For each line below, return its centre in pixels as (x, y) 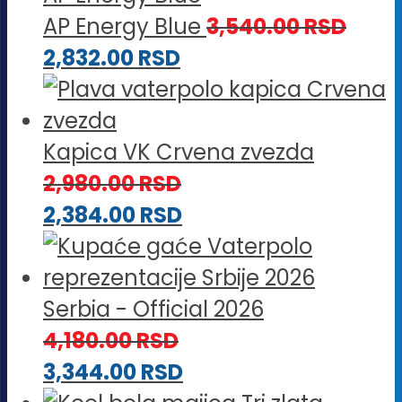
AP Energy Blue (122, 26)
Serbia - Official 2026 (153, 309)
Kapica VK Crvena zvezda (179, 152)
